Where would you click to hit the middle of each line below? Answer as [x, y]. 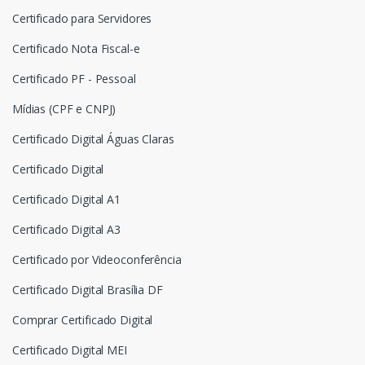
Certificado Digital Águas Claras [93, 139]
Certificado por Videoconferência [97, 260]
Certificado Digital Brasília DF [88, 290]
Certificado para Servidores [82, 19]
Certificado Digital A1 [66, 200]
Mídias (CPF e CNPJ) [64, 109]
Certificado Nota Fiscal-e [76, 49]
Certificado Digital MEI [70, 350]
